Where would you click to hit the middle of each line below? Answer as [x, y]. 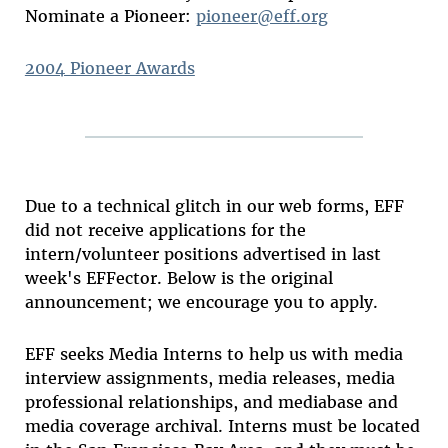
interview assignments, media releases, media [209, 377]
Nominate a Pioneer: [110, 15]
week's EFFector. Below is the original [178, 277]
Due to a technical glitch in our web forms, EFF [214, 205]
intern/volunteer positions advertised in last [202, 253]
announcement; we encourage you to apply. [201, 301]
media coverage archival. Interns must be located [222, 425]
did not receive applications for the [165, 229]
